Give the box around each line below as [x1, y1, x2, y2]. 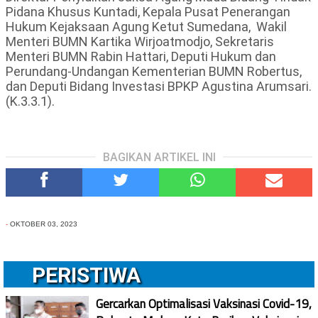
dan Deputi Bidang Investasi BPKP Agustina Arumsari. [6, 79, 312, 94]
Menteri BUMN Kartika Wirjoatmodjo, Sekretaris [6, 34, 274, 50]
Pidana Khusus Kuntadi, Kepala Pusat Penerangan [6, 4, 290, 20]
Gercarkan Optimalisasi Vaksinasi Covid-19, [96, 295, 312, 314]
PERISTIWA [32, 263, 141, 288]
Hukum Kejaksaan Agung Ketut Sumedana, [6, 19, 253, 35]
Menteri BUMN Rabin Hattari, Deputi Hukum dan [6, 49, 276, 65]
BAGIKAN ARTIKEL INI [102, 150, 216, 165]
